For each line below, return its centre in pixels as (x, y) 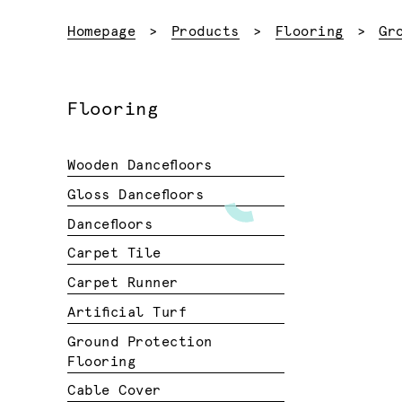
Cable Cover (114, 391)
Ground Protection (140, 342)
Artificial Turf (127, 312)
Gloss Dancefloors (136, 195)
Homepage (102, 31)
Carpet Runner (123, 284)
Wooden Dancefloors (140, 166)
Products (205, 31)
